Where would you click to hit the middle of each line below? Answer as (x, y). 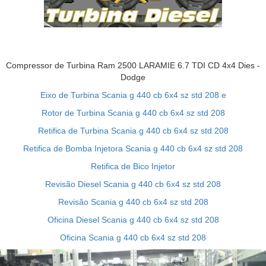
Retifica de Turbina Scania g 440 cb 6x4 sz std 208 (133, 130)
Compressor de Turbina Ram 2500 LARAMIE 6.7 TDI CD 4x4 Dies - (133, 65)
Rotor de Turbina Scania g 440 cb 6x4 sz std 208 (133, 113)
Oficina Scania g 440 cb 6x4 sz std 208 (133, 237)
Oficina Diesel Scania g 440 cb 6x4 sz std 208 (133, 219)
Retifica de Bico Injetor (133, 166)
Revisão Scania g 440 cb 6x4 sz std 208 (133, 202)
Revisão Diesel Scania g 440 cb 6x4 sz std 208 (133, 184)
